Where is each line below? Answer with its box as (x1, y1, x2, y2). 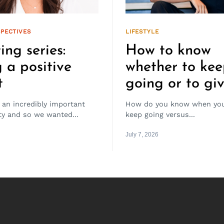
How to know (125, 43, 211, 58)
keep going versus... (125, 110, 195, 118)
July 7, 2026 (125, 130, 158, 137)
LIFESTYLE (125, 27, 159, 35)
